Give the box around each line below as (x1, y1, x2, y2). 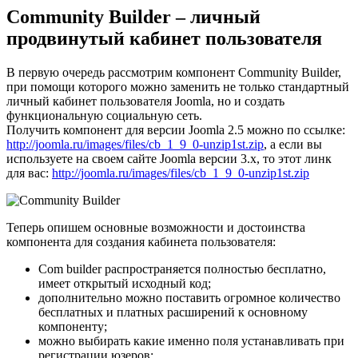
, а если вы (264, 137, 322, 151)
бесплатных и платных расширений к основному (38, 304, 308, 319)
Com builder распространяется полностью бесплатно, (38, 261, 326, 276)
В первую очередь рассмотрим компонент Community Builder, (6, 65, 341, 79)
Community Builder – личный (6, 6, 261, 27)
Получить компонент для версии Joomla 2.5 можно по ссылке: (6, 122, 345, 137)
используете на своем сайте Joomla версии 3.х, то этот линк (6, 151, 332, 165)
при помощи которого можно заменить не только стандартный (6, 79, 349, 93)
